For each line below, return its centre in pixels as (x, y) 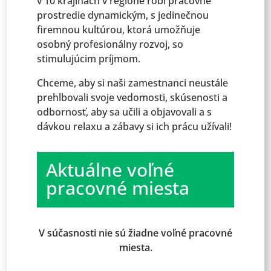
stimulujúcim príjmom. (89, 59)
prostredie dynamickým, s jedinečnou (123, 15)
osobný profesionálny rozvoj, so (110, 44)
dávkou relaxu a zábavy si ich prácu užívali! (135, 126)
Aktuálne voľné (110, 170)
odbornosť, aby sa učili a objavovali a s (125, 112)
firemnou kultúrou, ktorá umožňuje (119, 30)
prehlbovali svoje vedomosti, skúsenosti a (132, 97)
